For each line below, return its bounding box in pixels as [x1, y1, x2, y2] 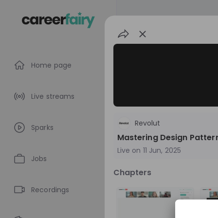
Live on [117, 145, 141, 155]
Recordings [31, 185, 70, 195]
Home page [31, 60, 72, 71]
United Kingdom [152, 189, 208, 199]
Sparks [31, 123, 54, 133]
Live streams [31, 91, 75, 102]
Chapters [113, 167, 152, 178]
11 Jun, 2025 [143, 145, 182, 155]
